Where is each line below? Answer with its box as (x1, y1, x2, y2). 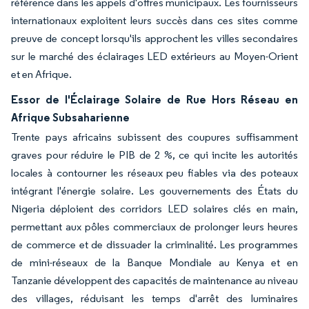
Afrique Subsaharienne (11, 110, 130, 124)
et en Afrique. (11, 68, 72, 81)
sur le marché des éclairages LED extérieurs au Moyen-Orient (11, 50, 298, 63)
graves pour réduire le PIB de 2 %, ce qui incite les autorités (11, 148, 298, 161)
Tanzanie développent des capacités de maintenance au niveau (11, 274, 298, 287)
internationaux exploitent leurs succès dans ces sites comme (11, 14, 298, 27)
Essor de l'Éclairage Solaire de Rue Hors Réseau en (11, 92, 298, 106)
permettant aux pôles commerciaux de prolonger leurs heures (11, 220, 298, 233)
